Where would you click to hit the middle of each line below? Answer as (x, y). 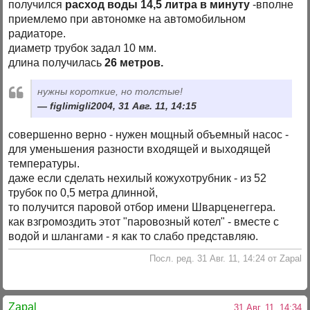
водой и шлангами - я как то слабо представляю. (134, 237)
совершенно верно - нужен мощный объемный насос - (149, 135)
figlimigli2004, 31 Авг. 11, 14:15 (124, 106)
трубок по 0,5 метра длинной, (83, 193)
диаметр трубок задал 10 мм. (85, 48)
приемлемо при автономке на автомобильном (127, 19)
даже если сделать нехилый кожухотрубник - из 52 (138, 179)
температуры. (44, 164)
